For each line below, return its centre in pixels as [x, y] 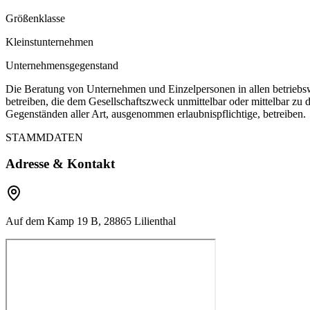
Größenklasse [35, 18]
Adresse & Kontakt [60, 164]
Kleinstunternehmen [49, 42]
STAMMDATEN [44, 137]
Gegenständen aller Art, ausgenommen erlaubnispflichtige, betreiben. [156, 113]
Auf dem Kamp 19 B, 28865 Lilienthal [91, 221]
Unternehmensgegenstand [62, 65]
